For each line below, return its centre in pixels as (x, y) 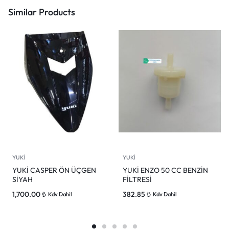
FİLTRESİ (137, 180)
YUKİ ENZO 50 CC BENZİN (165, 170)
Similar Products (42, 12)
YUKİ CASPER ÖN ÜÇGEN (54, 170)
